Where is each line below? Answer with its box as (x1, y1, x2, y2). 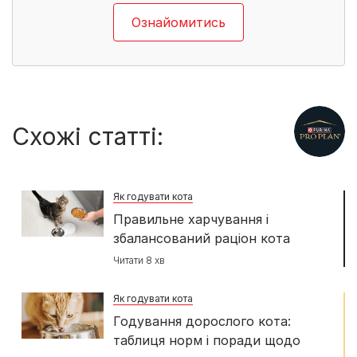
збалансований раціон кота (113, 230, 290, 247)
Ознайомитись (131, 14, 226, 31)
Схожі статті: (12, 122, 163, 151)
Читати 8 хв (113, 254, 165, 267)
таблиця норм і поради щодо (113, 332, 300, 349)
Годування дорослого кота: (113, 313, 291, 330)
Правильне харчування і (113, 211, 269, 228)
